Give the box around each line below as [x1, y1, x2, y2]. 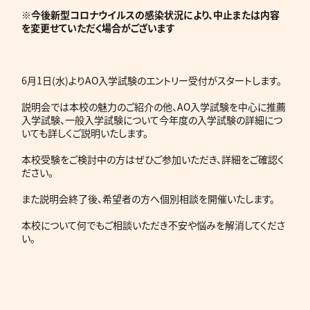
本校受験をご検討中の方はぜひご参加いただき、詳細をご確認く [21, 152, 285, 166]
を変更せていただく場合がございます [21, 20, 176, 35]
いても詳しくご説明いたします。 [21, 125, 149, 140]
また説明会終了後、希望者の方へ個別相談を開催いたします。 [21, 191, 275, 206]
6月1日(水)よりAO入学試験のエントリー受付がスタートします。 [21, 73, 282, 87]
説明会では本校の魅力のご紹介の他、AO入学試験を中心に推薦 [21, 99, 286, 113]
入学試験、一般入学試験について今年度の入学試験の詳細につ [21, 112, 283, 127]
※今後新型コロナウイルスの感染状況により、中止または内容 [21, 7, 280, 21]
